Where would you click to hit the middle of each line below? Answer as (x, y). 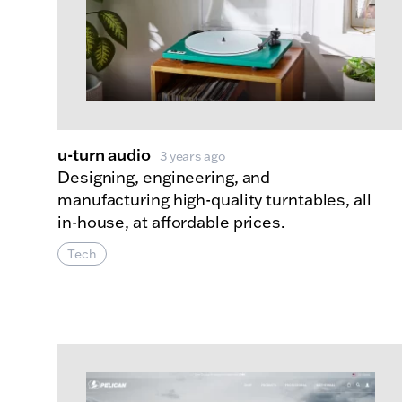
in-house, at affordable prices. (173, 222)
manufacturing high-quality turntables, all (214, 199)
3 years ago (192, 156)
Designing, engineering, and (164, 177)
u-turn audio (104, 154)
